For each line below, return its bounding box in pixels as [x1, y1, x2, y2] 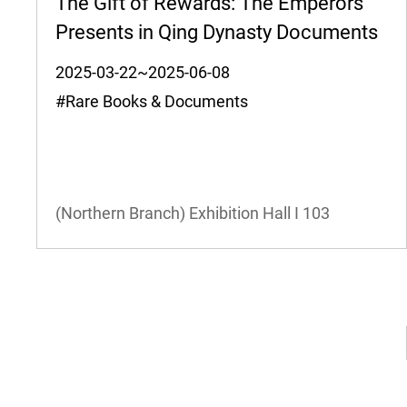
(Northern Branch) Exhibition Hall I [55, 203, 299, 223]
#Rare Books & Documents [55, 92, 264, 112]
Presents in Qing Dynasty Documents [55, 21, 378, 45]
